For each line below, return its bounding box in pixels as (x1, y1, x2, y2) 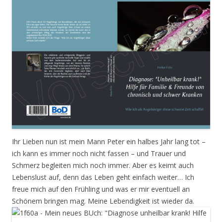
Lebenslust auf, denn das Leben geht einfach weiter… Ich (12, 172, 194, 182)
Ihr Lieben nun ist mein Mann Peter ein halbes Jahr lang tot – (12, 137, 206, 147)
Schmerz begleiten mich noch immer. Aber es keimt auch (12, 161, 194, 170)
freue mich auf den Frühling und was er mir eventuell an (12, 184, 190, 194)
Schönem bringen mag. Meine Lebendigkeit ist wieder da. (12, 196, 194, 206)
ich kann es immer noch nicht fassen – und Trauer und (12, 149, 186, 159)
